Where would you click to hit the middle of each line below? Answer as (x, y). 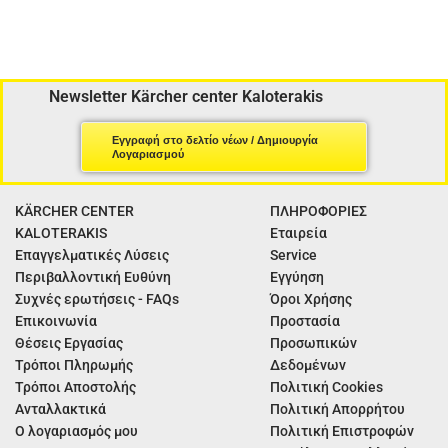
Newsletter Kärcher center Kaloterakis (185, 96)
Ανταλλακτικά (60, 408)
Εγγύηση (297, 276)
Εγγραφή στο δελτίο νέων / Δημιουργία (214, 139)
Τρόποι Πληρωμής (74, 364)
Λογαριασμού (147, 153)
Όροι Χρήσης (311, 298)
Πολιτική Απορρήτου (338, 408)
